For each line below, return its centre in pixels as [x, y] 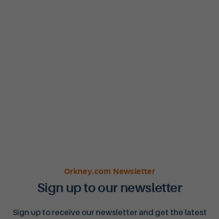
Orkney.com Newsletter [109, 172]
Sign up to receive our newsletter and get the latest [109, 212]
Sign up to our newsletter [109, 188]
